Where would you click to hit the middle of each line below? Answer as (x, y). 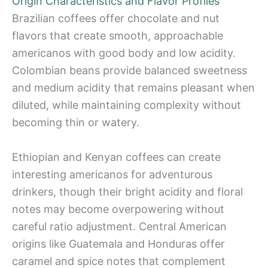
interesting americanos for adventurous (112, 174)
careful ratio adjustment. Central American (119, 226)
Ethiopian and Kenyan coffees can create (116, 157)
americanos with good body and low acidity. (124, 53)
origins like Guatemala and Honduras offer (118, 243)
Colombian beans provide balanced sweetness (130, 70)
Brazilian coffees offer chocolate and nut (116, 18)
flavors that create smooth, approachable (118, 35)
